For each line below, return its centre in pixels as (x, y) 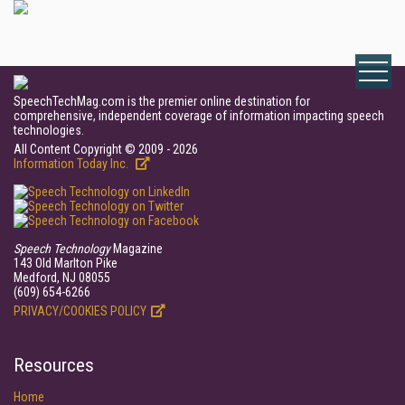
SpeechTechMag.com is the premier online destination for (162, 101)
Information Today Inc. (72, 164)
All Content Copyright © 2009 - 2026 (106, 149)
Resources (54, 365)
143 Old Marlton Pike (66, 263)
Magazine (137, 249)
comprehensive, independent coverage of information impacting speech (199, 116)
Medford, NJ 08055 (62, 278)
